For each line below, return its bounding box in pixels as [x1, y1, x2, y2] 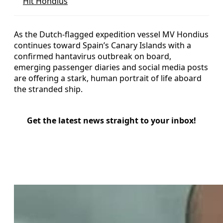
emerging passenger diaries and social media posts [14, 61, 208, 73]
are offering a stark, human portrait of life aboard [14, 72, 202, 84]
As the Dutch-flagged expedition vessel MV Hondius [14, 28, 209, 40]
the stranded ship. [14, 83, 83, 95]
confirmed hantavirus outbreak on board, [14, 50, 171, 62]
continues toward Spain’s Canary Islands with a [14, 39, 191, 51]
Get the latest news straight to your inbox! [27, 114, 196, 126]
